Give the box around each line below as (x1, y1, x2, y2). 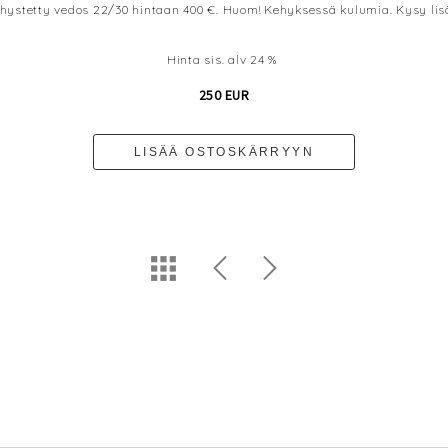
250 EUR (199, 86, 249, 105)
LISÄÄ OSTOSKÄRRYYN (133, 145, 315, 160)
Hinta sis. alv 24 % (166, 52, 278, 68)
